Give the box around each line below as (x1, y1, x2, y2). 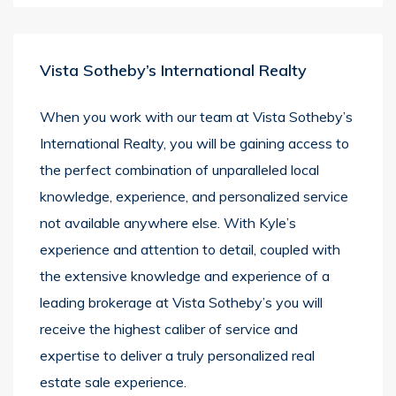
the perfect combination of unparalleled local (40, 161, 319, 179)
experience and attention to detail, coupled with (40, 240, 340, 258)
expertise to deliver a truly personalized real (40, 346, 315, 364)
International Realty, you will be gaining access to (40, 134, 349, 152)
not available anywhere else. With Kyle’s (40, 214, 296, 232)
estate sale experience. (40, 373, 187, 391)
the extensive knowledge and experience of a (40, 267, 330, 285)
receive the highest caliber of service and (40, 320, 298, 338)
